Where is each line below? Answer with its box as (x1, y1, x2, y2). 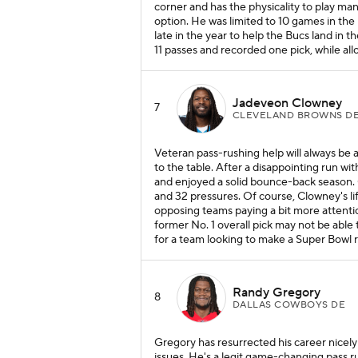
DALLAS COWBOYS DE (233, 298, 346, 311)
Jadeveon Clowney (233, 94, 342, 111)
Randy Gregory (233, 284, 320, 300)
